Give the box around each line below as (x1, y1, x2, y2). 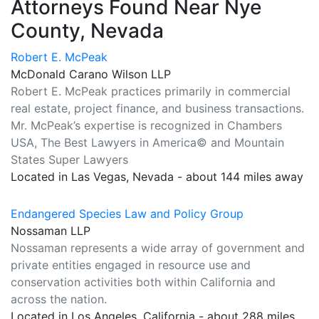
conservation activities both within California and (11, 275, 276, 289)
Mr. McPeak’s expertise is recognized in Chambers (11, 118, 282, 132)
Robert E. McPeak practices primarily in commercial (11, 84, 291, 98)
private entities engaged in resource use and (11, 258, 251, 272)
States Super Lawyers (11, 152, 128, 167)
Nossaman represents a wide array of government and (11, 241, 305, 255)
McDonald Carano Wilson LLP (11, 67, 171, 81)
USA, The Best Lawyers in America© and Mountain (11, 135, 284, 150)
